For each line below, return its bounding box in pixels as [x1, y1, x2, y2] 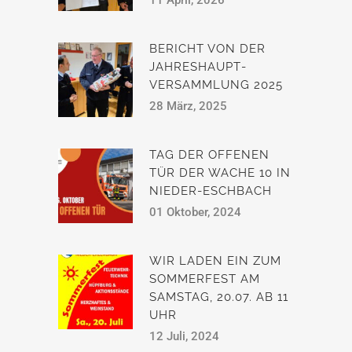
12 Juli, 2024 [149, 329, 219, 343]
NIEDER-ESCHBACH [149, 184, 272, 198]
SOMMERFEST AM [149, 272, 260, 286]
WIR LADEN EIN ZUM [149, 254, 281, 268]
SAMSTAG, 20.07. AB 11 [149, 290, 288, 304]
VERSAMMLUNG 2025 [149, 78, 283, 92]
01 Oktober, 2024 [149, 205, 241, 219]
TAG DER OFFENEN [149, 148, 269, 162]
